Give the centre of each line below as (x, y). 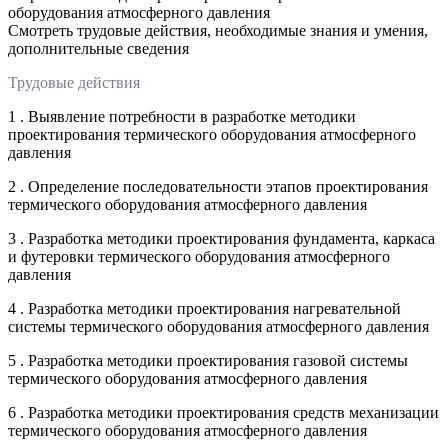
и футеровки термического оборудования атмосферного (199, 256)
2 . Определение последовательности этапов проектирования (218, 186)
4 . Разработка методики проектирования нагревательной (204, 308)
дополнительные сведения (98, 48)
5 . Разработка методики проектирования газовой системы (208, 360)
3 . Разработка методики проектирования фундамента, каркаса (221, 238)
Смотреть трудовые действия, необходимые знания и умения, (218, 30)
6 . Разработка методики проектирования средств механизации (223, 412)
